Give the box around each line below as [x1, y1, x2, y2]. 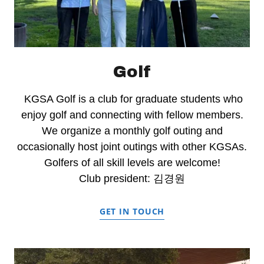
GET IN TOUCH [99, 205, 165, 217]
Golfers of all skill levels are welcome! [44, 156, 220, 169]
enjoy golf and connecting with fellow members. [21, 108, 243, 121]
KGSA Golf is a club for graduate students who [21, 93, 243, 105]
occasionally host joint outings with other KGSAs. [17, 140, 247, 153]
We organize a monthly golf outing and [41, 124, 223, 137]
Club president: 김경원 [79, 172, 185, 184]
